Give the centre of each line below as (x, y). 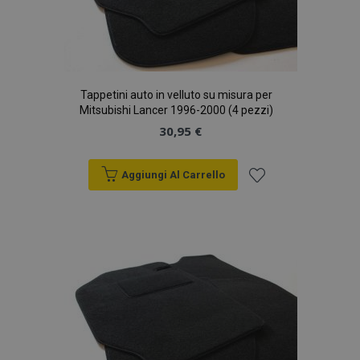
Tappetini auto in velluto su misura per (176, 95)
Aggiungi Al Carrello (173, 175)
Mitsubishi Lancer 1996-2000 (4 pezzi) (176, 110)
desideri (273, 299)
